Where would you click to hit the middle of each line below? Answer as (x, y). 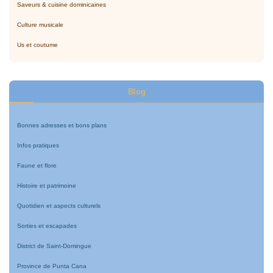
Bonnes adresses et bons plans (62, 126)
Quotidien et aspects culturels (58, 206)
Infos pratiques (38, 146)
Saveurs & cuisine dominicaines (61, 5)
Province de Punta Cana (51, 266)
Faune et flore (37, 166)
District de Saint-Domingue (54, 246)
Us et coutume (37, 45)
